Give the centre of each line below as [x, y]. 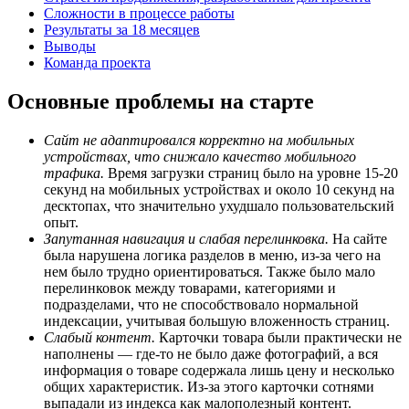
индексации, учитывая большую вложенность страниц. [217, 320]
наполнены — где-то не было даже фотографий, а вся [211, 353]
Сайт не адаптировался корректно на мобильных [199, 140]
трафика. [76, 173]
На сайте [358, 238]
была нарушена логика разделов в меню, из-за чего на [212, 255]
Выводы [70, 46]
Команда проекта [97, 62]
